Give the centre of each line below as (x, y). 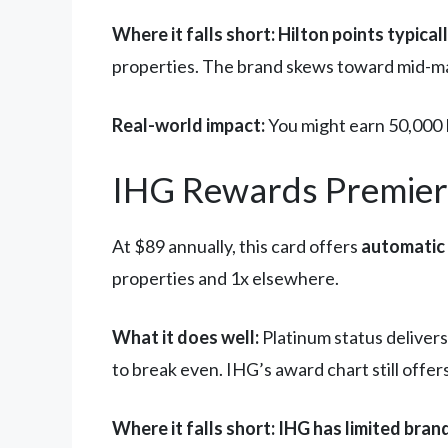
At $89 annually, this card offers (236, 246)
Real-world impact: (188, 125)
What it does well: (185, 337)
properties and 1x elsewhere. (225, 278)
